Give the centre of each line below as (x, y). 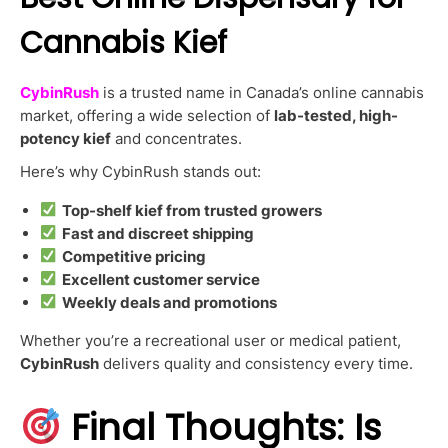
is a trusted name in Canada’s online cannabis (261, 93)
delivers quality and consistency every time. (256, 364)
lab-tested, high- (336, 116)
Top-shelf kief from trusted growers (191, 210)
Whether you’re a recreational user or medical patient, (210, 341)
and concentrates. (176, 139)
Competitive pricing (133, 256)
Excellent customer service (160, 279)
